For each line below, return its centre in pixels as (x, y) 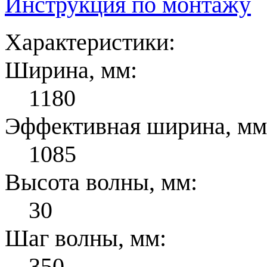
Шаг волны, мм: (86, 238)
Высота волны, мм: (101, 182)
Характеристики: (90, 42)
